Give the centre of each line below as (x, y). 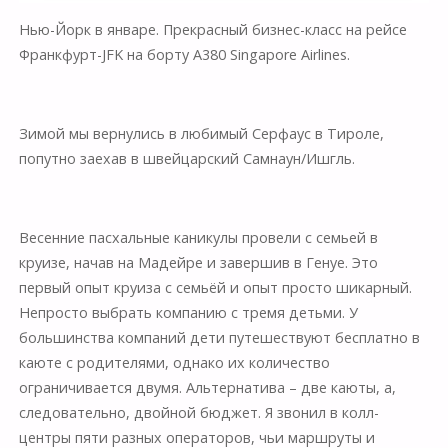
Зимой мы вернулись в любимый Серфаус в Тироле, (201, 134)
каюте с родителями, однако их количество (174, 363)
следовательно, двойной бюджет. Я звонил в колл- (198, 413)
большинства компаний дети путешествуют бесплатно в (219, 338)
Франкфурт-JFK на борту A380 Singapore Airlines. (184, 55)
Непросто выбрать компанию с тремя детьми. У (188, 313)
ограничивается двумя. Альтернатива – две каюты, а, (207, 388)
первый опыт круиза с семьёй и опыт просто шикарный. (215, 288)
